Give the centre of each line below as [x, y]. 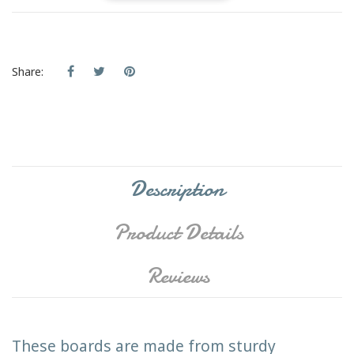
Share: [28, 72]
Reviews [179, 276]
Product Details [178, 233]
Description [177, 189]
